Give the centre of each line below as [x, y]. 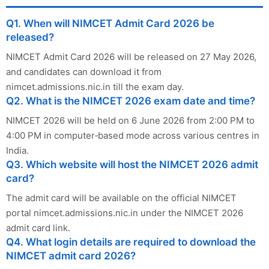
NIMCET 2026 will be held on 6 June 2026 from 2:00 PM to [130, 120]
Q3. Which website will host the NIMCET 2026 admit [132, 164]
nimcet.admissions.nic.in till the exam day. [95, 86]
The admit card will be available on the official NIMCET [121, 198]
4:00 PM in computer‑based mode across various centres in [133, 135]
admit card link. [38, 228]
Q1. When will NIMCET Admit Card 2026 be [110, 23]
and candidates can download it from [84, 71]
